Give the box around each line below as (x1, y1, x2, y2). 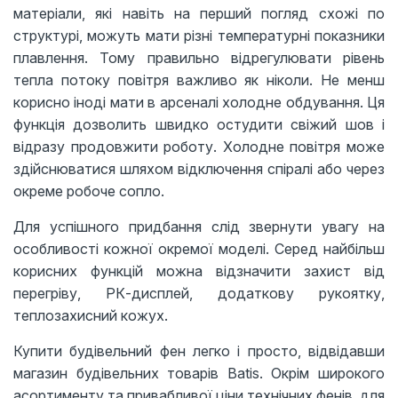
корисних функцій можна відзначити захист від (13, 261, 385, 280)
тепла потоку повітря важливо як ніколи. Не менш (13, 70, 385, 89)
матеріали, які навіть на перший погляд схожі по (13, 4, 385, 22)
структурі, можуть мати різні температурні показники (13, 26, 385, 44)
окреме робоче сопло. (13, 181, 164, 200)
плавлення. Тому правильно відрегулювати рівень (13, 48, 385, 67)
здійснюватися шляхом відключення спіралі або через (13, 159, 385, 178)
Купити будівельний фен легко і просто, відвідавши (13, 341, 385, 360)
